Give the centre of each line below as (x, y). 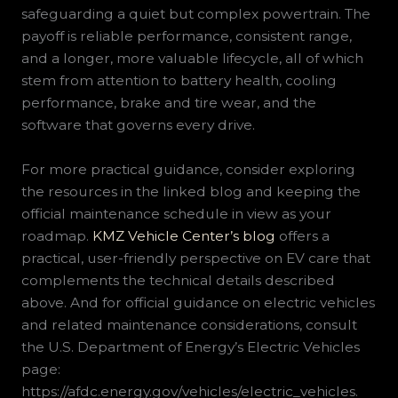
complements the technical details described (178, 280)
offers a (302, 235)
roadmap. (56, 235)
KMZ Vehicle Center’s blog (183, 235)
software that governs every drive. (138, 125)
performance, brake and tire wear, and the (168, 103)
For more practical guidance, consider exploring (188, 169)
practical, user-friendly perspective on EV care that (195, 258)
